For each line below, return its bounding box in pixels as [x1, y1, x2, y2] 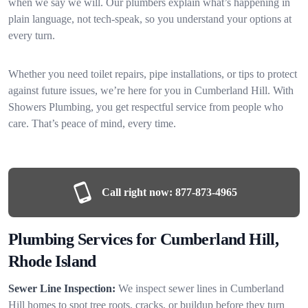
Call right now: [101, 186, 173, 198]
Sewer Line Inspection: [8, 282, 115, 294]
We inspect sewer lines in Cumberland [118, 282, 284, 294]
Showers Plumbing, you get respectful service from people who [8, 100, 283, 113]
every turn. [8, 29, 55, 41]
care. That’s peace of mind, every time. [8, 117, 176, 129]
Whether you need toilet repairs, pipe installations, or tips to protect [8, 67, 297, 80]
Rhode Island [8, 252, 96, 270]
